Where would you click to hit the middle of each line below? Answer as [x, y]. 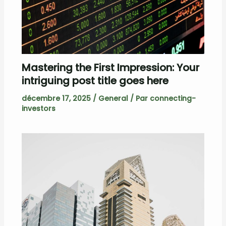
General [113, 98]
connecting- [173, 98]
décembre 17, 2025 [57, 98]
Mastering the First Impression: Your [110, 67]
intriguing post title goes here [95, 80]
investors [38, 108]
